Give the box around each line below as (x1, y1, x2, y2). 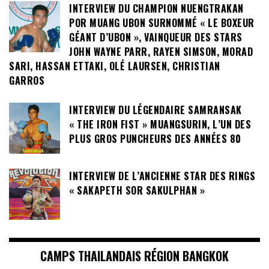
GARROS (9, 73, 47, 88)
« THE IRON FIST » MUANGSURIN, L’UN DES (69, 117, 251, 132)
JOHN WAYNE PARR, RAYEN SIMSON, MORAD (69, 44, 253, 59)
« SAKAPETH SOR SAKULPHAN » (69, 183, 205, 198)
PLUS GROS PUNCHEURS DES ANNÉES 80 (69, 131, 241, 147)
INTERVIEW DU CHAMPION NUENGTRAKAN (69, 1, 244, 16)
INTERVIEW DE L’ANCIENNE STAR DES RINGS (69, 169, 255, 184)
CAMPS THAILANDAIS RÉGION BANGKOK (40, 247, 229, 265)
